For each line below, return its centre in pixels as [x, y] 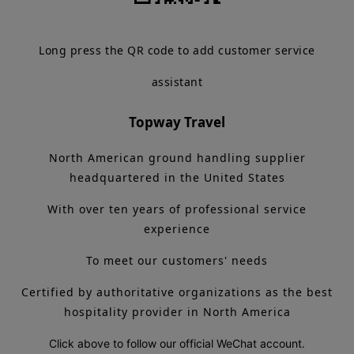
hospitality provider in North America [177, 311]
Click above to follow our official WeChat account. [177, 343]
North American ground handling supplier [177, 157]
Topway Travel [177, 122]
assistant [177, 81]
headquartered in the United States [177, 177]
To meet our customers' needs [177, 260]
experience [177, 228]
